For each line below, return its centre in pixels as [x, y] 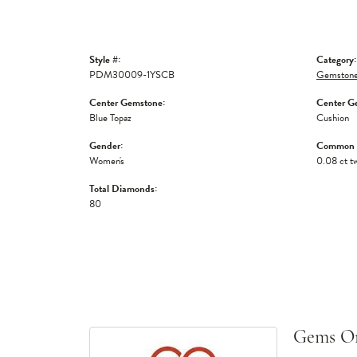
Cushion [333, 118]
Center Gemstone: [127, 103]
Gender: [106, 146]
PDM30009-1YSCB [132, 75]
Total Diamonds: [123, 189]
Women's [107, 161]
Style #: [105, 60]
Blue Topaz [110, 118]
